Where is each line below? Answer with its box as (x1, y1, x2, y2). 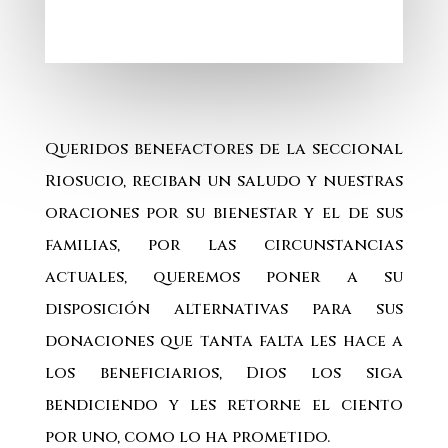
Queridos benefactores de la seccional (44, 138, 404, 160)
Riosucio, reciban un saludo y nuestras (44, 170, 404, 192)
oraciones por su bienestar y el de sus (44, 202, 404, 224)
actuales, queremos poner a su (44, 266, 404, 288)
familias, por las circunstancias (44, 234, 404, 256)
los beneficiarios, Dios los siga (44, 362, 404, 384)
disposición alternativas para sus (44, 298, 404, 320)
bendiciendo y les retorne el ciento (44, 394, 404, 416)
